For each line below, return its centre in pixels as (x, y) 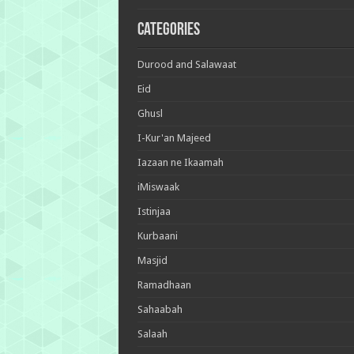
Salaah (152, 333)
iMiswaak (158, 186)
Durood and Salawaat (186, 64)
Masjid (152, 260)
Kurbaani (157, 235)
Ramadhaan (164, 284)
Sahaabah (160, 309)
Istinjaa (154, 211)
